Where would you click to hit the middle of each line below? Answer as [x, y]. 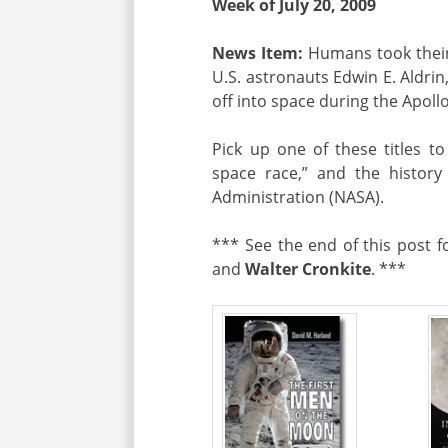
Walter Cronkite [308, 268]
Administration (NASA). [298, 196]
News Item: [260, 52]
